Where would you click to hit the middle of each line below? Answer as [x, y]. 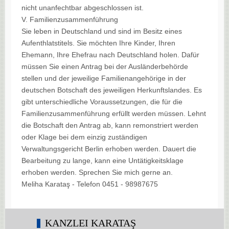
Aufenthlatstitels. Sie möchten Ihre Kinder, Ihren [98, 43]
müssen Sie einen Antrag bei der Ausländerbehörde [105, 67]
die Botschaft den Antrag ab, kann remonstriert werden [110, 125]
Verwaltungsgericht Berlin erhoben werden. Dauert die [109, 149]
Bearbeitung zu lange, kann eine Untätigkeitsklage [102, 161]
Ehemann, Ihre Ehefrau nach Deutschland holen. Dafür [110, 55]
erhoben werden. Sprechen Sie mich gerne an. [97, 173]
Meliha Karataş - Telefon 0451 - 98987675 [90, 184]
